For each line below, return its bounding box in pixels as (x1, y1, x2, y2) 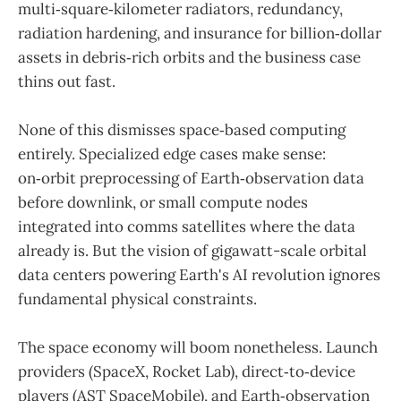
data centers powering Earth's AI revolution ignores (18, 264, 380, 285)
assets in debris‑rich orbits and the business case (18, 47, 361, 67)
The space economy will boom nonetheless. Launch (18, 337, 378, 358)
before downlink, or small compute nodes (18, 192, 308, 212)
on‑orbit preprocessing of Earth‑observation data (18, 167, 364, 188)
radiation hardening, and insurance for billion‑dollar (18, 22, 381, 43)
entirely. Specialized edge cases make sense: (18, 143, 326, 164)
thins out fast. (18, 71, 115, 91)
